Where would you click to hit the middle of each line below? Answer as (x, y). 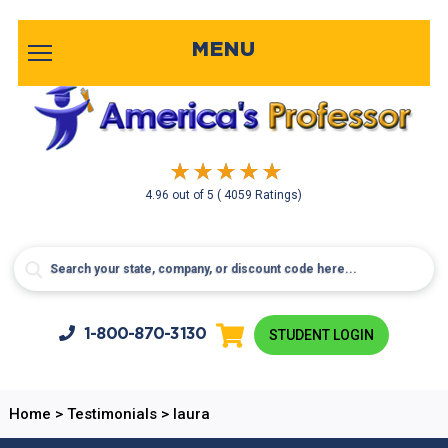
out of (190, 195)
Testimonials (111, 414)
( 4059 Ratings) (260, 195)
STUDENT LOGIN (322, 335)
